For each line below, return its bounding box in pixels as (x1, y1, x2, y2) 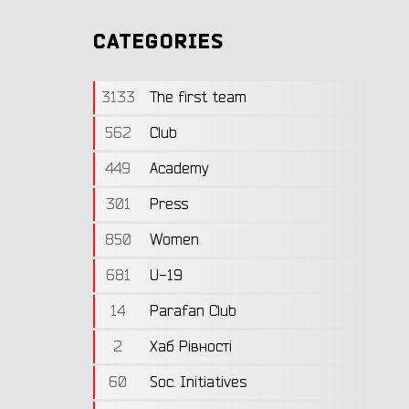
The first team (150, 89, 246, 107)
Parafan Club (150, 302, 236, 320)
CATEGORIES (93, 29, 224, 55)
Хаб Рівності (150, 338, 232, 356)
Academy (150, 160, 209, 178)
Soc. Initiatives (150, 373, 246, 392)
